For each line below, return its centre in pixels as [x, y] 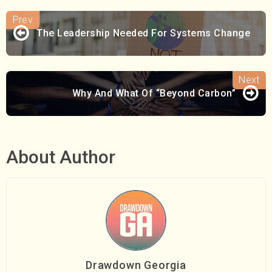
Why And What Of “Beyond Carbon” [154, 93]
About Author [61, 157]
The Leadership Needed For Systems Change [143, 33]
